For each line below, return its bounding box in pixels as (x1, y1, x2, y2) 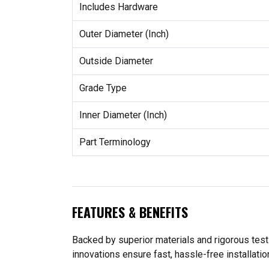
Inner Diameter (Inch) (79, 109, 167, 121)
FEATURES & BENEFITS (72, 202, 188, 222)
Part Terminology (79, 136, 151, 148)
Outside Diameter (79, 55, 153, 67)
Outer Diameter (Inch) (79, 28, 169, 40)
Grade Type (79, 82, 127, 94)
